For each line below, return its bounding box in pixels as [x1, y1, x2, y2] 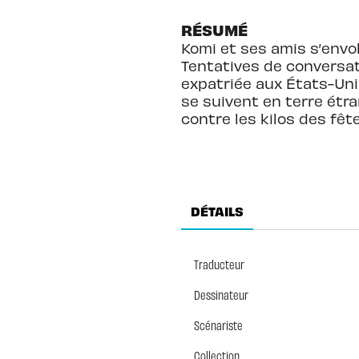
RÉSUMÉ [180, 20, 248, 40]
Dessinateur [193, 287, 248, 303]
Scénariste [193, 317, 243, 333]
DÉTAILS [190, 202, 244, 219]
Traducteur [193, 256, 244, 272]
